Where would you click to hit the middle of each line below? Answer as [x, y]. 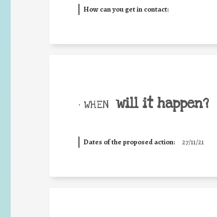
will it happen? [162, 103]
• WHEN [93, 104]
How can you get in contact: [126, 9]
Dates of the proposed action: [129, 142]
